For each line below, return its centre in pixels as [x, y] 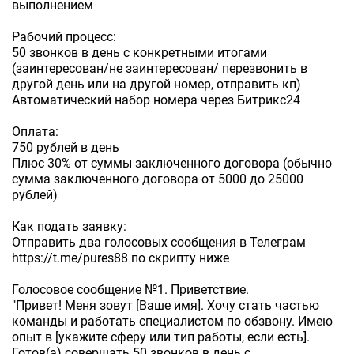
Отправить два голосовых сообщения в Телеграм [159, 242]
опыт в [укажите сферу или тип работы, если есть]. [161, 337]
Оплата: [35, 132]
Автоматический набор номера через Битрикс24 [156, 100]
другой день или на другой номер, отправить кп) [156, 84]
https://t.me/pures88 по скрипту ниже [121, 258]
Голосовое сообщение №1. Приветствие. [130, 290]
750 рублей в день [66, 147]
